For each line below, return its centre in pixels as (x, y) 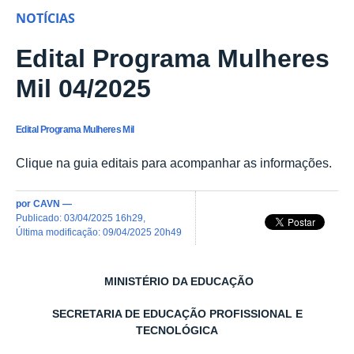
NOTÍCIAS (45, 19)
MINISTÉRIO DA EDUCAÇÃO (179, 281)
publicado (41, 217)
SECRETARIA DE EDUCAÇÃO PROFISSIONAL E (177, 314)
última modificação (60, 232)
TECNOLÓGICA (177, 331)
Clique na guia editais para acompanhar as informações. (174, 163)
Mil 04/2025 (83, 89)
